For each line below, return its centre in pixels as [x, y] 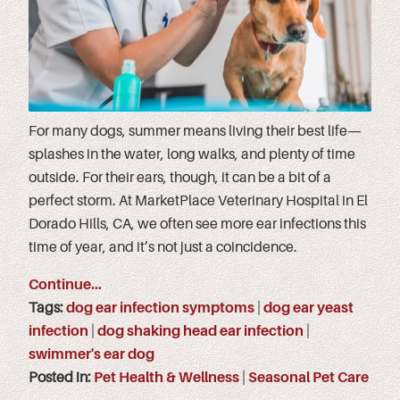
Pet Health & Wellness [167, 377]
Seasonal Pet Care [308, 377]
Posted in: [61, 377]
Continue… [65, 284]
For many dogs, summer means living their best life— [195, 131]
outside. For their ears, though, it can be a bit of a [180, 177]
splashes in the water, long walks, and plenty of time [192, 154]
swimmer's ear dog [92, 354]
